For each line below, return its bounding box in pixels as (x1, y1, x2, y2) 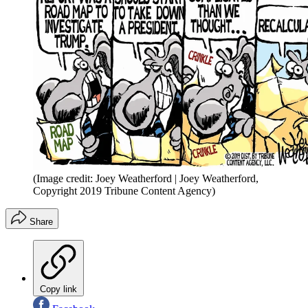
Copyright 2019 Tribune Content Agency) (33, 184, 215, 197)
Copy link (40, 283, 77, 294)
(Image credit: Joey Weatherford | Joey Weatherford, (33, 172, 258, 184)
